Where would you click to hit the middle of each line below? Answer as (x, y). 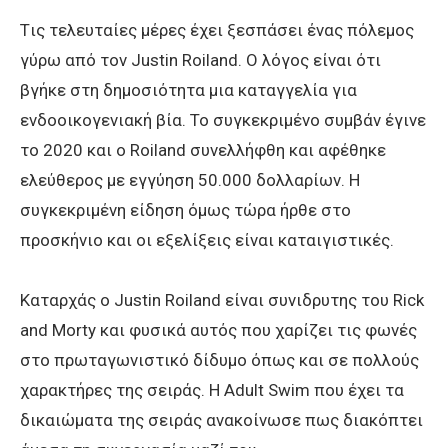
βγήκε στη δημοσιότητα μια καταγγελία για (188, 90)
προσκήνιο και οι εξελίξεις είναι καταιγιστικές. (207, 240)
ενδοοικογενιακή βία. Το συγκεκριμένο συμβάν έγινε (223, 120)
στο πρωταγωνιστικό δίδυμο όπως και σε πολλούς (219, 360)
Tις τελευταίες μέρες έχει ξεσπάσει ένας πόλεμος (217, 30)
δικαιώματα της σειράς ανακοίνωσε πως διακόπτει (221, 420)
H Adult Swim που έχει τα (306, 390)
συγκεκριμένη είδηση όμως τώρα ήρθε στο (185, 210)
